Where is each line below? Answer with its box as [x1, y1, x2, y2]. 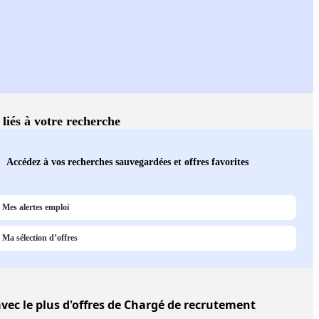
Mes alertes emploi [2, 202, 69, 213]
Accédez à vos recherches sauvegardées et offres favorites [6, 156, 249, 168]
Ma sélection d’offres [2, 233, 78, 244]
